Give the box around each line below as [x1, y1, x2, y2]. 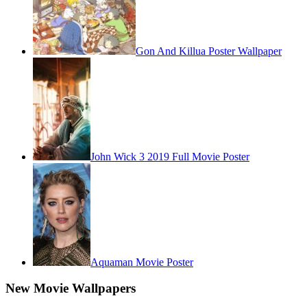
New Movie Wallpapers [5, 281, 136, 296]
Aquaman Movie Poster [90, 256, 193, 268]
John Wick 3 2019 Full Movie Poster [90, 150, 249, 162]
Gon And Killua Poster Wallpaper [136, 45, 282, 57]
